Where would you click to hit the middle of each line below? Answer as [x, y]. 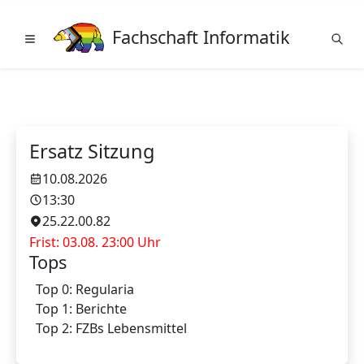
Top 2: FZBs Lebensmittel [111, 328]
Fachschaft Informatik [201, 37]
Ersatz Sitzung [92, 151]
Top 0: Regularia [85, 289]
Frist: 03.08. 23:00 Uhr [95, 242]
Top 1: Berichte [81, 309]
